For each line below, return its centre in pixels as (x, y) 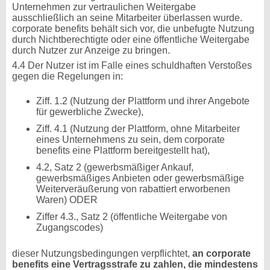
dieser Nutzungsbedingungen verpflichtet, (102, 253)
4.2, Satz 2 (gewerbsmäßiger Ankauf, (115, 167)
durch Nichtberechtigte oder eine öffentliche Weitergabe (131, 39)
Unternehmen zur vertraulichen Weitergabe (104, 7)
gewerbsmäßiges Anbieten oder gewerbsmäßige (140, 178)
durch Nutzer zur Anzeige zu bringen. (91, 50)
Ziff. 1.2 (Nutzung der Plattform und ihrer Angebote (143, 101)
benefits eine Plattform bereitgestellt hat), (123, 150)
